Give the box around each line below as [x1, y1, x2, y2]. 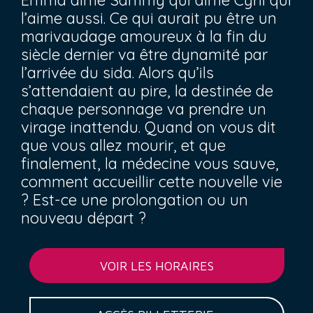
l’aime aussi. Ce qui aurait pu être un [21, 8, 277, 28]
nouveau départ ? [21, 208, 146, 228]
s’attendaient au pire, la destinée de [21, 81, 273, 101]
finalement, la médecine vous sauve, [21, 154, 279, 173]
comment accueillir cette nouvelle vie [21, 172, 282, 191]
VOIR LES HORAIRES [99, 258, 214, 273]
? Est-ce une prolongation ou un [21, 190, 248, 210]
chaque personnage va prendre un [21, 99, 266, 119]
